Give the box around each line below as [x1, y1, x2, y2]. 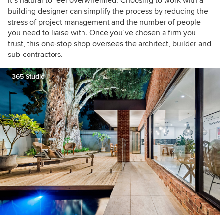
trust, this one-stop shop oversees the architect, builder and [8, 38, 211, 49]
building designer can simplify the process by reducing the [8, 6, 208, 16]
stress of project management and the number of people [8, 17, 201, 27]
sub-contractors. [8, 49, 63, 59]
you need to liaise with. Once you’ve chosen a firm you [8, 27, 196, 38]
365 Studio [12, 72, 45, 81]
